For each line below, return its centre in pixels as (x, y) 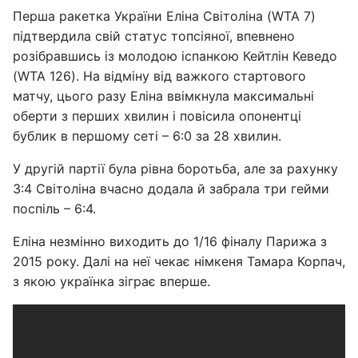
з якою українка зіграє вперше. (111, 281)
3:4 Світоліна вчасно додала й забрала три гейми (171, 189)
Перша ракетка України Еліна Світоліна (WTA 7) (164, 16)
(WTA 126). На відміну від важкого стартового (159, 76)
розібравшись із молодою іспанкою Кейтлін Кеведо (175, 56)
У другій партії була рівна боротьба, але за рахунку (175, 169)
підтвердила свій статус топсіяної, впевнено (154, 36)
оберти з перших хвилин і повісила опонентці (157, 116)
